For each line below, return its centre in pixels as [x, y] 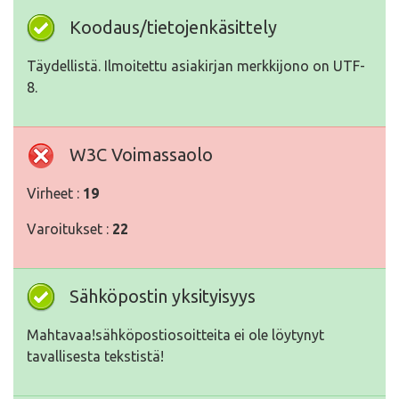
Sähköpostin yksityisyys [163, 296]
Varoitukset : [69, 229]
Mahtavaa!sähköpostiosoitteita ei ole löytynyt [175, 335]
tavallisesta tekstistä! [95, 356]
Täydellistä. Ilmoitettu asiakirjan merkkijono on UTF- [196, 66]
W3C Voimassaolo [141, 155]
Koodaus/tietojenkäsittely [173, 27]
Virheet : [55, 193]
